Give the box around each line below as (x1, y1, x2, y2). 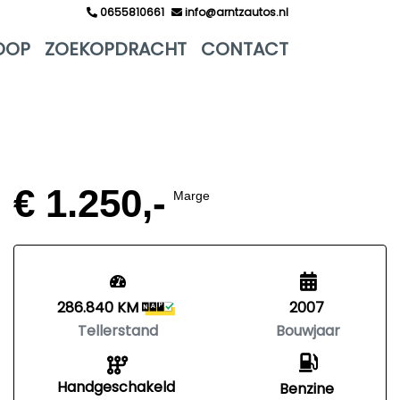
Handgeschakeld (57, 377, 175, 397)
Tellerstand (78, 321, 158, 341)
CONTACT (201, 37, 288, 62)
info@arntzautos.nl (182, 4, 288, 20)
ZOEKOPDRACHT (45, 37, 187, 62)
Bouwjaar (276, 321, 340, 341)
